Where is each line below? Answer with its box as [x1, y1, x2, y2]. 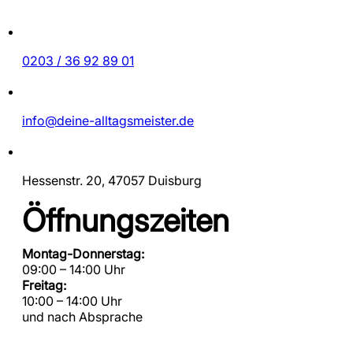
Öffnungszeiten [22, 201, 229, 240]
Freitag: [22, 277, 66, 294]
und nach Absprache [22, 309, 143, 325]
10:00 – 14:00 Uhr [22, 293, 122, 310]
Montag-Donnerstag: [22, 246, 144, 262]
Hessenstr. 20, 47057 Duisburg [22, 173, 202, 189]
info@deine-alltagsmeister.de [22, 113, 194, 129]
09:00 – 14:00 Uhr [22, 262, 125, 278]
